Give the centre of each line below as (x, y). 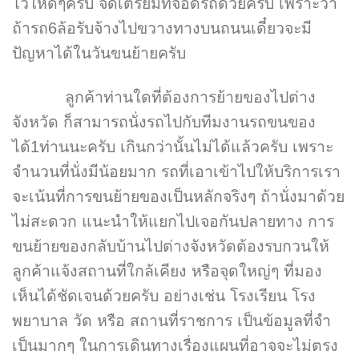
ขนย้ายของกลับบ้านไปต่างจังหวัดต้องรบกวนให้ (171, 246)
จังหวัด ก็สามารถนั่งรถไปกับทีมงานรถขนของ (164, 122)
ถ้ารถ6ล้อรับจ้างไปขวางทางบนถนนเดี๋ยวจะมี (162, 28)
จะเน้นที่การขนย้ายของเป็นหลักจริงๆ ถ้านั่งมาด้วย (178, 197)
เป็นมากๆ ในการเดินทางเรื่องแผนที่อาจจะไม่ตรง (175, 346)
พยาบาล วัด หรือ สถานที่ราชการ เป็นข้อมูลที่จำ (171, 321)
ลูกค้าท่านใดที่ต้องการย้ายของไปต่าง (164, 97)
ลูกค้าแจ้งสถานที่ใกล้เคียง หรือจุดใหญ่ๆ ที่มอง (167, 271)
